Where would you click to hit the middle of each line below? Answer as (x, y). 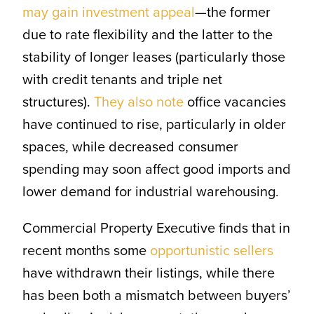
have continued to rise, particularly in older (154, 124)
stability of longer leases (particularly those (153, 57)
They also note (138, 102)
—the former (232, 12)
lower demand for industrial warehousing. (150, 192)
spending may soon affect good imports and (156, 169)
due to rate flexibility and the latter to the (147, 35)
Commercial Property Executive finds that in (156, 228)
